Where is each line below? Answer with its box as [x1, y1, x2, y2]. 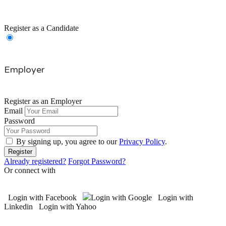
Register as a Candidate [4, 24, 79, 33]
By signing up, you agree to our [16, 137, 119, 146]
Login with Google [91, 193, 152, 202]
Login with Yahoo [39, 202, 96, 211]
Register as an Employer [4, 97, 82, 106]
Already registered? [4, 157, 66, 166]
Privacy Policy [119, 137, 165, 146]
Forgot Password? [68, 157, 126, 166]
